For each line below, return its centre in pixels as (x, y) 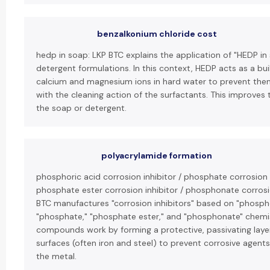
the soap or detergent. (81, 108)
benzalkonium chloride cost (157, 34)
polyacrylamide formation (157, 155)
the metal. (56, 256)
